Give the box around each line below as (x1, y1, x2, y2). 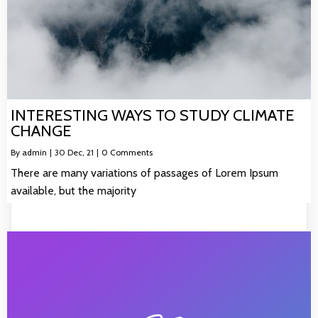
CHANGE (11, 121, 72, 141)
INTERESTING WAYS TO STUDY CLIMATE (11, 106, 295, 126)
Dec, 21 (67, 147, 94, 158)
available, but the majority (11, 184, 136, 198)
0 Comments (102, 147, 153, 158)
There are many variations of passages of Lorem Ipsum (11, 166, 278, 180)
